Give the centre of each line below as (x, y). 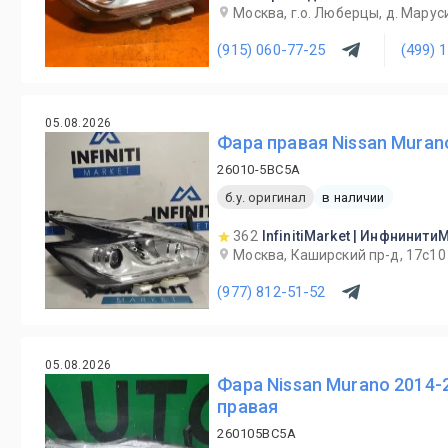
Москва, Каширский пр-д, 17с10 (339, 255)
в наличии (353, 197)
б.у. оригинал (266, 197)
